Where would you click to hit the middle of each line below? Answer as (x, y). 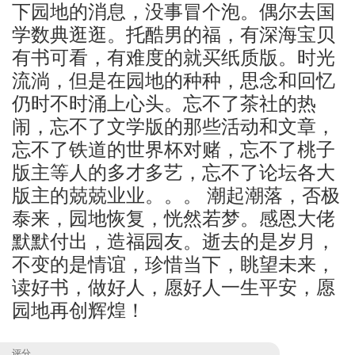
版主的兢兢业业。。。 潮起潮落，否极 (176, 195)
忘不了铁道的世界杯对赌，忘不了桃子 (174, 149)
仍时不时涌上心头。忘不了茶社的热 (164, 103)
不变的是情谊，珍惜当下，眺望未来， (174, 264)
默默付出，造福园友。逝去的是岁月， (174, 241)
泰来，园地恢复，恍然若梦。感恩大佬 (174, 218)
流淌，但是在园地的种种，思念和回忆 (174, 80)
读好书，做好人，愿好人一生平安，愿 (174, 287)
